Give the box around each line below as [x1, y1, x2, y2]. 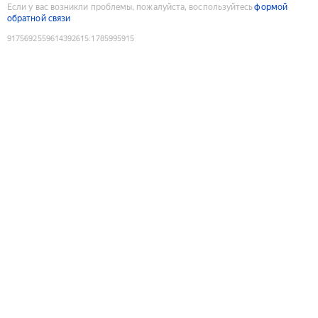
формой [254, 1, 287, 12]
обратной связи [7, 13, 71, 23]
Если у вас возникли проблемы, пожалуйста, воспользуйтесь [7, 1, 253, 12]
